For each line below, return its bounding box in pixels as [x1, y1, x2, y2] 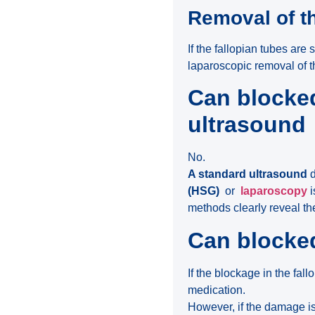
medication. [188, 283, 246, 296]
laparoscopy [240, 185, 308, 198]
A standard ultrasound [188, 168, 308, 181]
